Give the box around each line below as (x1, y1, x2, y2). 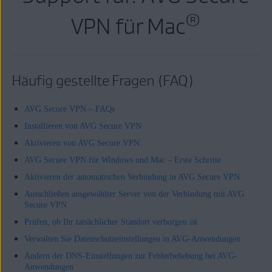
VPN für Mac (71, 13, 186, 39)
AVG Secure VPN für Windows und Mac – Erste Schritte (24, 155, 221, 165)
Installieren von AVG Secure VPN (24, 121, 141, 131)
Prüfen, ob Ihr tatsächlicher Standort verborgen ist (24, 217, 197, 226)
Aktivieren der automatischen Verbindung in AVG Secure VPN (24, 172, 240, 182)
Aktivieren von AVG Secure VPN (24, 138, 140, 148)
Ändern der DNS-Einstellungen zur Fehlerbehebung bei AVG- (24, 251, 237, 260)
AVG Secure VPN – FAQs (24, 104, 115, 114)
